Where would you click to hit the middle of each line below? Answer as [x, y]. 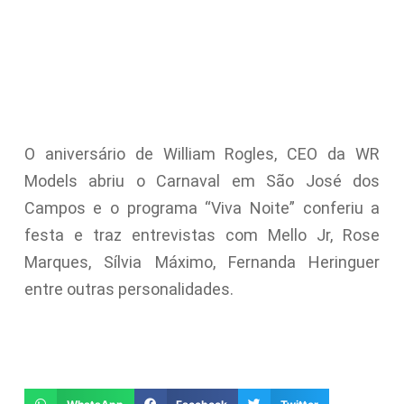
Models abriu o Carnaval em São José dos [202, 180]
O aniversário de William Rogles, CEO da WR [202, 153]
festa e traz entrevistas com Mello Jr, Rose [202, 234]
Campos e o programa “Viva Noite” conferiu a [202, 207]
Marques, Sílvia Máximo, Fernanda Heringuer [202, 262]
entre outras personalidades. [129, 289]
